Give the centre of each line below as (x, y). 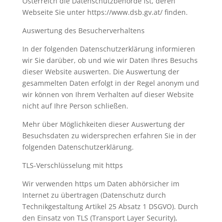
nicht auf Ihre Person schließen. (75, 106)
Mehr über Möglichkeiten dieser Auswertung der (103, 124)
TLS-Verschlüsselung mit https (72, 165)
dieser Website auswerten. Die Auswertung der (101, 72)
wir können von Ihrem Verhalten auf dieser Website (108, 94)
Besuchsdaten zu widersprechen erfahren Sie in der (109, 136)
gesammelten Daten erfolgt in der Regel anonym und (111, 83)
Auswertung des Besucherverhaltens (83, 30)
